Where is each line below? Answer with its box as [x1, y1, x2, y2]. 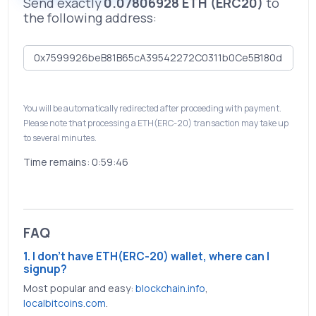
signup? [23, 261, 67, 276]
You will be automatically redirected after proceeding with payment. [23, 102, 281, 114]
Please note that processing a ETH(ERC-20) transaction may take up [23, 116, 288, 129]
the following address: [23, 9, 157, 26]
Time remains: [23, 154, 92, 169]
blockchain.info [135, 281, 205, 295]
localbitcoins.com [23, 296, 106, 310]
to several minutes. [23, 131, 97, 144]
